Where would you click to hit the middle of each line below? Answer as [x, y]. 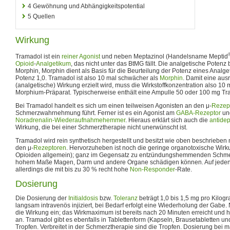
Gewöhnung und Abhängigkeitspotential [89, 6]
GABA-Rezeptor [198, 113]
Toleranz [126, 198]
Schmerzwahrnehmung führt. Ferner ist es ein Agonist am [96, 113]
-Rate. [184, 169]
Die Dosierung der [42, 198]
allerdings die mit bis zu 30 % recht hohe [73, 169]
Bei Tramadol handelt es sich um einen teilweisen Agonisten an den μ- [113, 106]
